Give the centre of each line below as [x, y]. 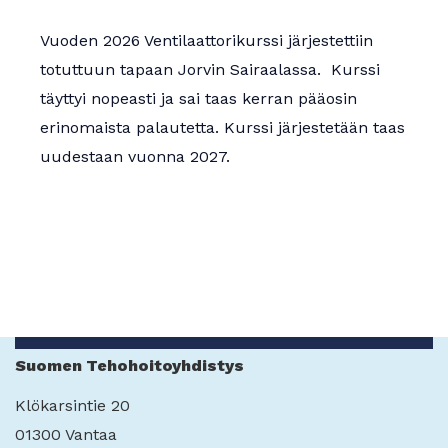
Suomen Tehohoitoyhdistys [129, 366]
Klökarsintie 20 [72, 406]
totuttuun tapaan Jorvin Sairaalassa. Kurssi [210, 70]
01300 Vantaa [66, 435]
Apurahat [56, 25]
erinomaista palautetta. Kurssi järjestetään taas [222, 128]
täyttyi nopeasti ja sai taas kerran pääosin [198, 99]
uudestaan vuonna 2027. [135, 157]
